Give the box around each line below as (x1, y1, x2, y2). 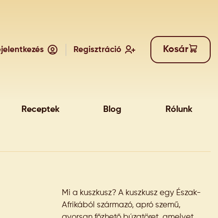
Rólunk (165, 105, 192, 114)
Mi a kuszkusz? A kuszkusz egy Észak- (62, 189, 201, 197)
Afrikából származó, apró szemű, (62, 201, 181, 209)
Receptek (21, 105, 59, 114)
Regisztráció (73, 45, 121, 54)
